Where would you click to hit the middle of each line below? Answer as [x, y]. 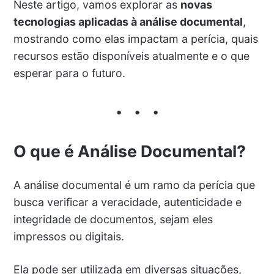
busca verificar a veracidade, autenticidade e [127, 202]
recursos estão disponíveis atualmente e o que [131, 56]
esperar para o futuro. [69, 73]
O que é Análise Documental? [129, 151]
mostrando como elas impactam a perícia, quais [135, 39]
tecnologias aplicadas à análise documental [128, 21]
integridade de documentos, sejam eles [113, 219]
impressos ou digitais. [68, 236]
